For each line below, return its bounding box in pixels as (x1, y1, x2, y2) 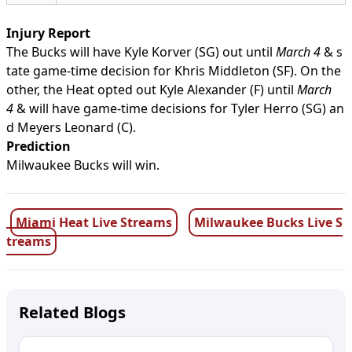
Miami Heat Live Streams (16, 214, 172, 232)
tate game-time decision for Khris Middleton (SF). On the (6, 62, 341, 80)
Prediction (6, 137, 71, 156)
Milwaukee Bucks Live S (194, 214, 343, 232)
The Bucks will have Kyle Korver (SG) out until (6, 43, 276, 61)
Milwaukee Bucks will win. (6, 156, 159, 174)
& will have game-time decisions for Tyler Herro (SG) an (16, 100, 344, 118)
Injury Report (6, 24, 90, 42)
